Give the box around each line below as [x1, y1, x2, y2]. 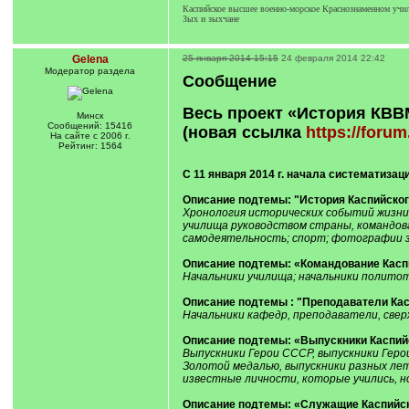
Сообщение [182, 72, 277, 90]
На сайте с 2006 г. [49, 131, 131, 141]
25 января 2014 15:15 [182, 53, 278, 63]
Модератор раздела [45, 66, 135, 76]
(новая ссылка [182, 123, 306, 142]
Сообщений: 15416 [47, 121, 132, 131]
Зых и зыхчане [182, 14, 239, 24]
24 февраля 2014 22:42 [280, 53, 385, 63]
